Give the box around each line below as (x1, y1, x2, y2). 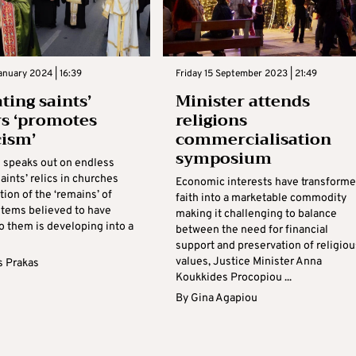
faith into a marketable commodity (175, 192, 346, 205)
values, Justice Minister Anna (175, 255, 322, 269)
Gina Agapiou (190, 292, 257, 305)
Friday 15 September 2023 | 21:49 (175, 68, 317, 80)
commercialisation (175, 126, 331, 153)
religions (175, 106, 247, 134)
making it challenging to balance (175, 207, 337, 221)
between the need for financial (175, 223, 328, 237)
